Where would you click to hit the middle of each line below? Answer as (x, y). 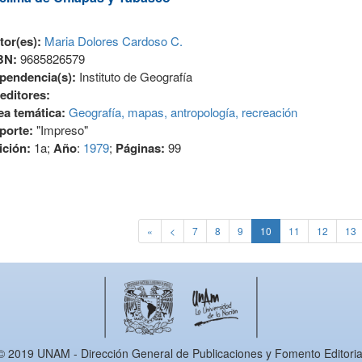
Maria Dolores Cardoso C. (113, 41)
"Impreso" (60, 130)
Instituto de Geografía (135, 77)
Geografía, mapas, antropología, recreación (183, 112)
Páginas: (141, 148)
